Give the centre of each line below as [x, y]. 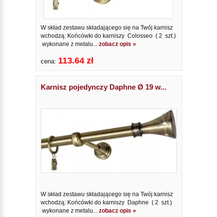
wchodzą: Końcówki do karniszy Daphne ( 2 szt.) [106, 203]
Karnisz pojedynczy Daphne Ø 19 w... [103, 87]
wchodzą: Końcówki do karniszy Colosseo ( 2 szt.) [108, 36]
